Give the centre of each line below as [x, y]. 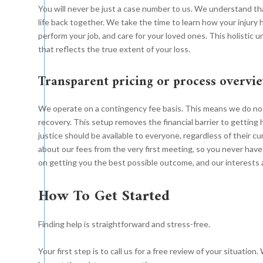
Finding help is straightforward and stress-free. [124, 224]
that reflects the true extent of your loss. [114, 49]
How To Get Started [104, 197]
